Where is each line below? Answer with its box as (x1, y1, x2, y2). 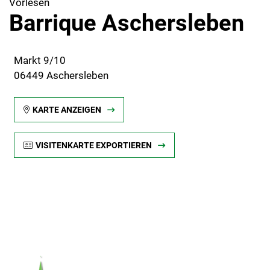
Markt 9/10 (13, 54, 66, 66)
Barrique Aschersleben (9, 10, 244, 36)
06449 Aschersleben (13, 69, 108, 81)
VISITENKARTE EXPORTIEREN (35, 140, 152, 151)
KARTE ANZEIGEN (32, 105, 101, 115)
